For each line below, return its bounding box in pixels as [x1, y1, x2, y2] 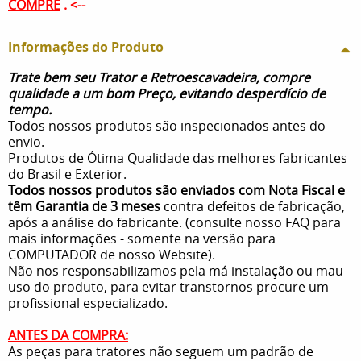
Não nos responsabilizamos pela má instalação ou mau [8, 261, 343, 280]
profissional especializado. [8, 293, 168, 312]
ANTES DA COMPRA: [8, 326, 128, 344]
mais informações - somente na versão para [8, 229, 276, 247]
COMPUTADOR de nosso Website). [8, 245, 215, 263]
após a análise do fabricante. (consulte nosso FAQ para [8, 213, 341, 231]
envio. [8, 132, 44, 151]
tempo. [8, 100, 52, 118]
